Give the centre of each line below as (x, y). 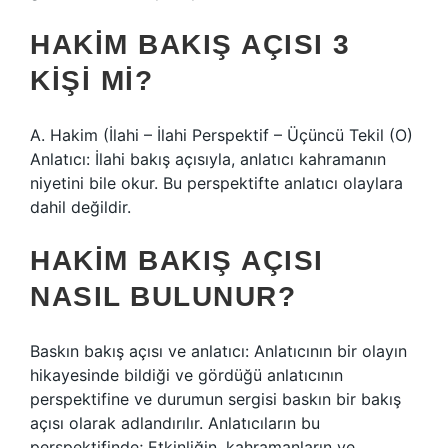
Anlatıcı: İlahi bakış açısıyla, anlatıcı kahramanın (208, 159)
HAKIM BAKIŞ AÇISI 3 (190, 44)
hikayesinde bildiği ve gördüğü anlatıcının (186, 375)
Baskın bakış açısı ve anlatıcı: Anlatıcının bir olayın (218, 351)
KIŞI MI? (91, 80)
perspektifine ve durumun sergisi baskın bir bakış (215, 399)
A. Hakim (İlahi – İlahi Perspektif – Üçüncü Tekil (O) (221, 135)
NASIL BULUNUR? (163, 296)
